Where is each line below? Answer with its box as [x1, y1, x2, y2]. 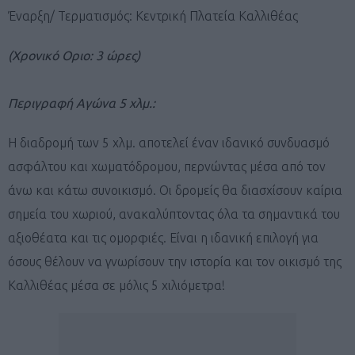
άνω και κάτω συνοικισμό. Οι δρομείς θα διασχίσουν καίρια [8, 182, 342, 197]
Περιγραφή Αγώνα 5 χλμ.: [8, 95, 155, 110]
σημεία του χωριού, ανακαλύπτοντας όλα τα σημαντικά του [8, 206, 340, 221]
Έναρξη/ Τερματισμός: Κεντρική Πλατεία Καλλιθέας [8, 8, 298, 23]
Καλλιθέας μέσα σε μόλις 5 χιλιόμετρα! [8, 277, 225, 292]
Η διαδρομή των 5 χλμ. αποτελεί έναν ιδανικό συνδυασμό [8, 135, 330, 150]
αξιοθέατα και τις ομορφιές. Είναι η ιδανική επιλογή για [8, 230, 319, 245]
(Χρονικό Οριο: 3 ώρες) [8, 48, 140, 63]
